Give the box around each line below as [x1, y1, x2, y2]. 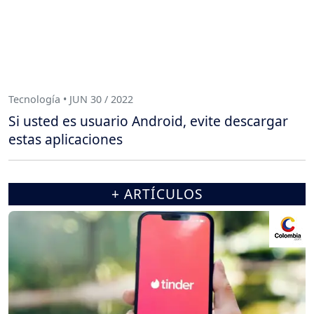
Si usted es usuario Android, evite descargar [8, 111, 288, 131]
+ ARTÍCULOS [111, 184, 203, 204]
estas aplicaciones [8, 130, 123, 149]
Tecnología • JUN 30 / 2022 [8, 92, 133, 106]
